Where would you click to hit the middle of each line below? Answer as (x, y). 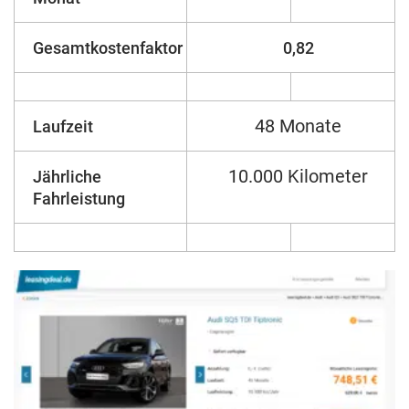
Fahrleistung (79, 198)
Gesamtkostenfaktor (108, 47)
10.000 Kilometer (298, 176)
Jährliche (67, 176)
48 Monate (298, 126)
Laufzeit (63, 126)
